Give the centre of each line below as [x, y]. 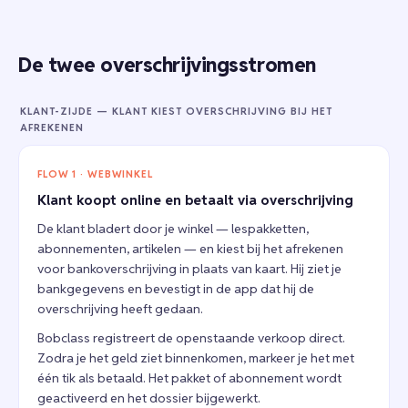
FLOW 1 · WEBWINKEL [95, 174]
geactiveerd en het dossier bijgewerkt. [149, 398]
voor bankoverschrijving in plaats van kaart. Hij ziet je [189, 269]
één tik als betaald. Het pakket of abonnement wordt [189, 378]
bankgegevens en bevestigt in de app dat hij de [176, 289]
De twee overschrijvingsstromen [167, 65]
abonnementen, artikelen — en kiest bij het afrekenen [190, 249]
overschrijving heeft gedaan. [120, 309]
